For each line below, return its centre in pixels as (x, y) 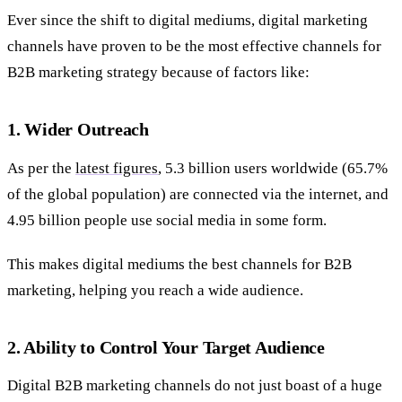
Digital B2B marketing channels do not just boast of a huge (195, 386)
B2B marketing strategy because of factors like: (158, 73)
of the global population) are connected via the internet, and (198, 194)
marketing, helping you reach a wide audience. (155, 290)
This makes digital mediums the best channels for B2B (179, 264)
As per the (41, 168)
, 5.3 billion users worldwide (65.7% (273, 168)
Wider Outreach (87, 130)
